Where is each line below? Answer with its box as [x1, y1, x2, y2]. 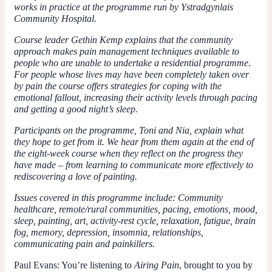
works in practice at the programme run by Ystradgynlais [14, 1, 233, 12]
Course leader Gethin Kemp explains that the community [14, 34, 233, 45]
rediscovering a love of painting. [14, 171, 137, 182]
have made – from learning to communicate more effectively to [14, 159, 253, 170]
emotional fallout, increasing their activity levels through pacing [14, 92, 257, 103]
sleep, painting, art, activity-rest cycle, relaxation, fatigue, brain [14, 215, 256, 226]
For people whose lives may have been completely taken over [14, 69, 249, 80]
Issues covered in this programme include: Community [14, 192, 223, 203]
